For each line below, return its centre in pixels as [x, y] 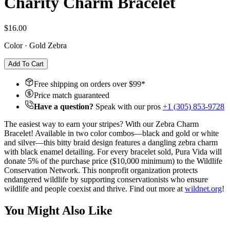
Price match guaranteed [72, 95]
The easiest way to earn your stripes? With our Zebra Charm [101, 124]
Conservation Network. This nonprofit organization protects [101, 170]
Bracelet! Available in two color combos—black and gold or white [111, 133]
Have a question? [64, 106]
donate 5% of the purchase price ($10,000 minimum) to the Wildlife [113, 161]
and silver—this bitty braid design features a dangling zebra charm [111, 142]
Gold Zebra [48, 45]
